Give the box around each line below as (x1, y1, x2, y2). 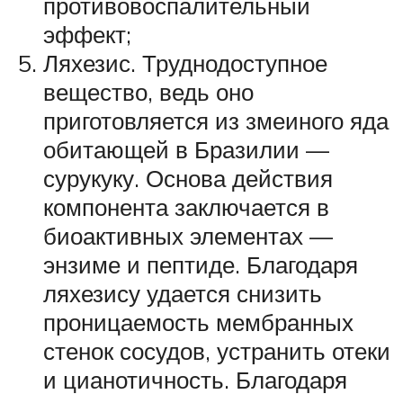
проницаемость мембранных (43, 308, 354, 337)
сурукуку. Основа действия (43, 164, 333, 193)
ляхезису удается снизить (43, 279, 322, 309)
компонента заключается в (43, 193, 329, 222)
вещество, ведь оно (43, 77, 254, 107)
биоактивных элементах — (43, 221, 333, 251)
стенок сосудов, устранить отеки (43, 336, 390, 366)
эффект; (43, 20, 131, 49)
